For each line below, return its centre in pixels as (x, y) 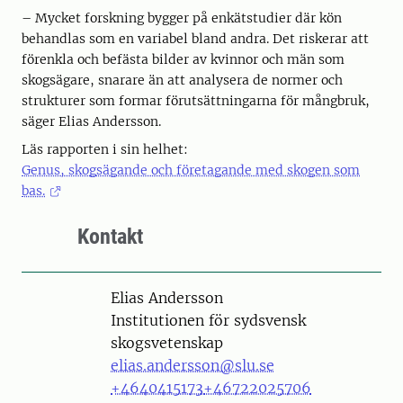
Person (96, 297)
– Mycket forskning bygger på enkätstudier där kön (182, 18)
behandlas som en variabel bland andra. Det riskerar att (195, 39)
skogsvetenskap (167, 343)
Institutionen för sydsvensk (208, 321)
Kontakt (110, 237)
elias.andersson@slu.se (193, 366)
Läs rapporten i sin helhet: (105, 150)
